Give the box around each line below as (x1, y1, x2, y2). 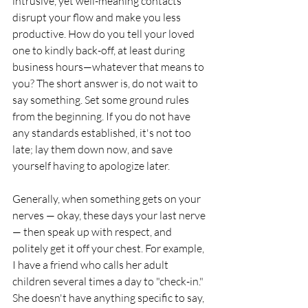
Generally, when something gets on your (12, 192, 203, 206)
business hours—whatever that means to (12, 60, 206, 74)
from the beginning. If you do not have (12, 109, 192, 124)
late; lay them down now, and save (12, 142, 175, 157)
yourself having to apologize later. (12, 159, 170, 173)
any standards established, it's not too (12, 126, 193, 140)
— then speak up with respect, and (12, 225, 174, 239)
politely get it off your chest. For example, (12, 241, 206, 256)
